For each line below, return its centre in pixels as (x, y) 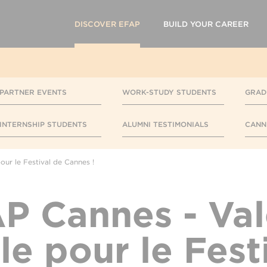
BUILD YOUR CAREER (206, 24)
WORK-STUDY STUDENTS (169, 92)
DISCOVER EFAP (107, 24)
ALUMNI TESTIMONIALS (165, 124)
